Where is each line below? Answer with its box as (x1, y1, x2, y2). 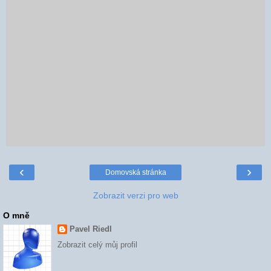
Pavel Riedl (69, 224, 112, 233)
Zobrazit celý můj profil (57, 240, 137, 250)
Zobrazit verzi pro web (93, 190, 178, 200)
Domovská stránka (105, 168, 166, 177)
